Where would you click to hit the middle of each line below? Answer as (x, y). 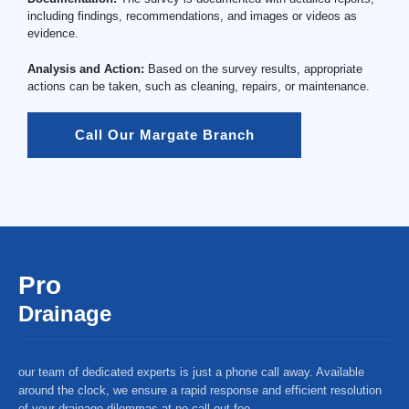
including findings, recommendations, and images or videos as (192, 16)
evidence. (53, 33)
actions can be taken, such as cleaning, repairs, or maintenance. (199, 86)
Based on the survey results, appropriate (253, 68)
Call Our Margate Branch (164, 135)
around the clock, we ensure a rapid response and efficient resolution (200, 390)
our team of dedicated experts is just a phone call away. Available (191, 372)
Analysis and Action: (86, 68)
